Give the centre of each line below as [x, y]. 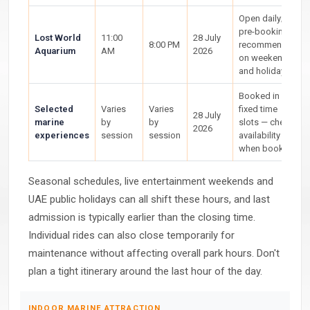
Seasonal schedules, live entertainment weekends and [151, 181]
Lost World [58, 38]
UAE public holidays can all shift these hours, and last [149, 199]
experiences [62, 135]
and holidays [264, 71]
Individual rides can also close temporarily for [131, 235]
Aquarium [55, 51]
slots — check [266, 122]
